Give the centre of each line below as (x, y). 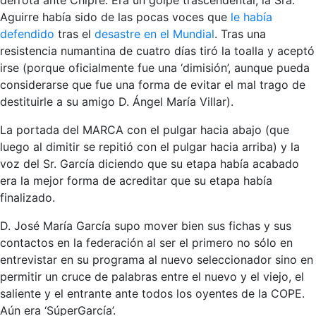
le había (251, 17)
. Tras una (240, 34)
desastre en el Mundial (154, 34)
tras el (74, 34)
